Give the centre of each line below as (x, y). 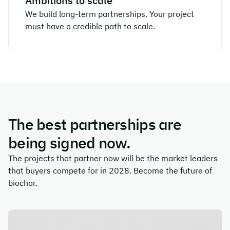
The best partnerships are (95, 124)
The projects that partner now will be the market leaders (113, 158)
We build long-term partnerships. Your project (110, 14)
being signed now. (70, 142)
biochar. (23, 183)
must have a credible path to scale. (90, 26)
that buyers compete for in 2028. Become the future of (110, 170)
